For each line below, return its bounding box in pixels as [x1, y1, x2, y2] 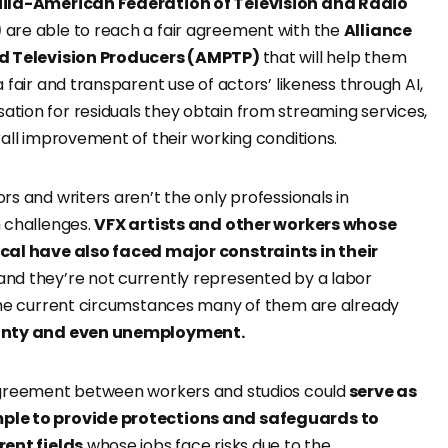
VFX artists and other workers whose [94, 213, 397, 237]
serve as [345, 380, 417, 404]
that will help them [262, 46, 407, 70]
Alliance [343, 19, 412, 43]
